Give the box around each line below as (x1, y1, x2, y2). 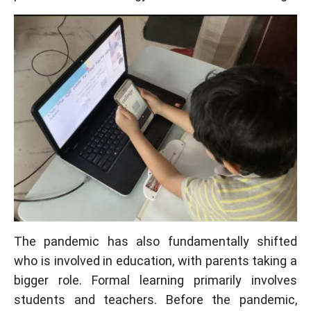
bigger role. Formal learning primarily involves (14, 272, 297, 287)
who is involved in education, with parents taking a (14, 253, 297, 268)
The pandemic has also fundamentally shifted (14, 233, 297, 249)
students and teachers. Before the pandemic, (14, 292, 297, 307)
